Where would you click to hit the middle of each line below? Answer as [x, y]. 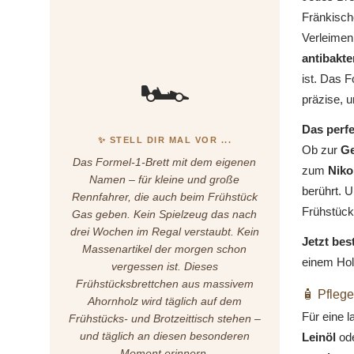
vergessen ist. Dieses [164, 266]
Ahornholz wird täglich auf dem [164, 301]
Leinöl [318, 337]
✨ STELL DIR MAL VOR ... [164, 139]
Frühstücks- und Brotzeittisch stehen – [164, 318]
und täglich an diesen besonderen [164, 335]
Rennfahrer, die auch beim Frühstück [164, 196]
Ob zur [321, 150]
